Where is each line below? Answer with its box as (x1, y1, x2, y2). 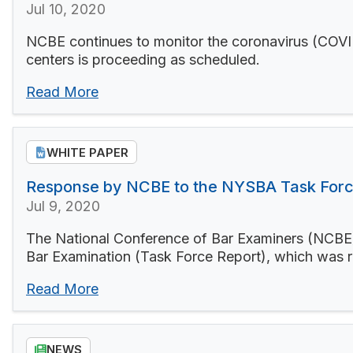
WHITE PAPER (46, 144, 128, 160)
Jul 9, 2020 (26, 198, 100, 215)
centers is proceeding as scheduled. (26, 51, 260, 69)
